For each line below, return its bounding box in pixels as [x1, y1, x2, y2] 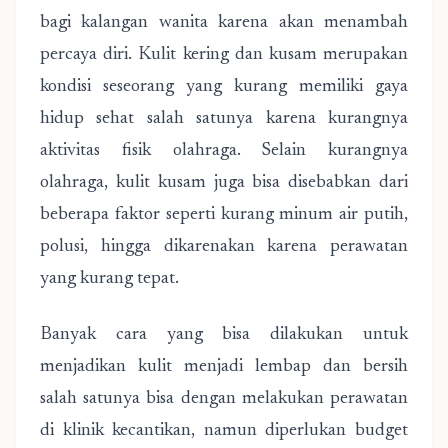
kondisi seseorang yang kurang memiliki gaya [40, 78, 408, 96]
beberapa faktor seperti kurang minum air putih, [40, 206, 408, 224]
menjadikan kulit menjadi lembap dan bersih [40, 358, 408, 376]
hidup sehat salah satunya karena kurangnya [40, 110, 408, 128]
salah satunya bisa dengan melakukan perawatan [40, 390, 408, 408]
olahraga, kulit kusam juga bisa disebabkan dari [40, 174, 408, 192]
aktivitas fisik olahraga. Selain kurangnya [40, 142, 408, 160]
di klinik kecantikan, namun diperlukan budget [40, 422, 408, 440]
